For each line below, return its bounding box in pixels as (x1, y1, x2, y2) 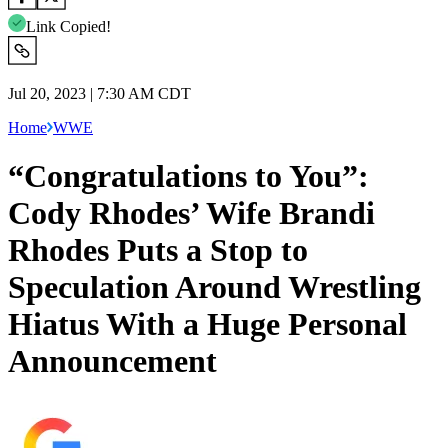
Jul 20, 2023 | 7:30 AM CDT (8, 84, 191, 102)
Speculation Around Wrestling (8, 269, 421, 306)
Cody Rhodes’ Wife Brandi (8, 195, 375, 232)
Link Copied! (26, 17, 111, 35)
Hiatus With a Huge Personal (8, 306, 407, 343)
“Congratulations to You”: (8, 158, 369, 195)
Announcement (8, 343, 217, 380)
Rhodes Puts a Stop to (8, 232, 308, 269)
